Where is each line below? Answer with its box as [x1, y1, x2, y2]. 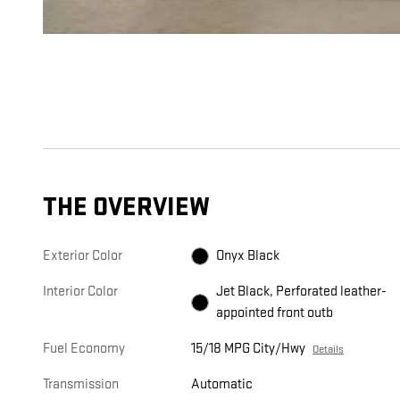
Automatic [191, 376, 254, 394]
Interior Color [43, 283, 118, 301]
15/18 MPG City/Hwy [191, 340, 306, 358]
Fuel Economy [43, 340, 125, 358]
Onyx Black [216, 247, 280, 265]
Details [312, 342, 345, 357]
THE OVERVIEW [43, 192, 210, 224]
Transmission [43, 376, 119, 394]
